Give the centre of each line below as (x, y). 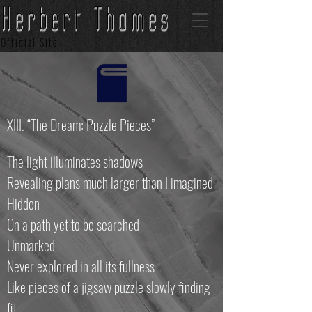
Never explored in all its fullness (81, 266)
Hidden (23, 203)
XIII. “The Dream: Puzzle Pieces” (81, 125)
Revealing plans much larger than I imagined (110, 182)
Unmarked (32, 245)
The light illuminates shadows (76, 162)
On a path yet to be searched (73, 224)
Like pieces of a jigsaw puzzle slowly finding (109, 287)
